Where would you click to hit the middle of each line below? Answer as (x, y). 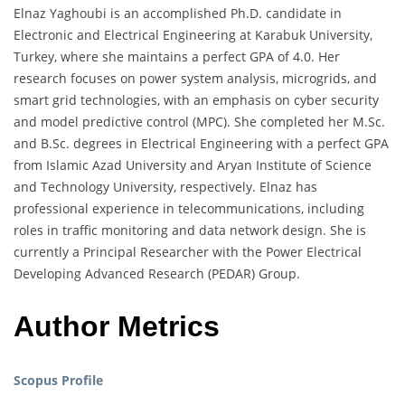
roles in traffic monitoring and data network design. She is (190, 230)
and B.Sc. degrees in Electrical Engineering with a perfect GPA (201, 143)
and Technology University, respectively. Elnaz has (165, 186)
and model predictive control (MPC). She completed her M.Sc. (199, 121)
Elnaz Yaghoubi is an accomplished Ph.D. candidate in (178, 13)
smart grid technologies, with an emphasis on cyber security (196, 99)
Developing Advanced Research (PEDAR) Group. (157, 273)
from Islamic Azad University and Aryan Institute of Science (193, 165)
